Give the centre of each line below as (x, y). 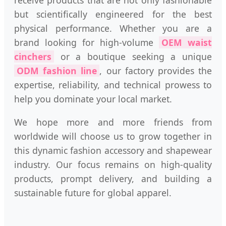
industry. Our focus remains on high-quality (113, 164)
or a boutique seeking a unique (133, 57)
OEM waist (187, 43)
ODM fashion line (57, 71)
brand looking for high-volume (87, 43)
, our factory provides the (156, 71)
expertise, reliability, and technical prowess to (113, 85)
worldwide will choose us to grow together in (113, 136)
